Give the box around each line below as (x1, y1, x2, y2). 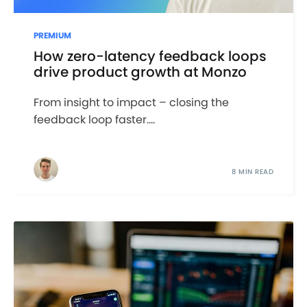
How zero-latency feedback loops (33, 46, 267, 66)
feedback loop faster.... (33, 111, 155, 127)
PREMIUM (33, 29, 71, 42)
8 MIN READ (232, 167, 274, 177)
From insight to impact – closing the (33, 94, 229, 110)
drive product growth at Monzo (33, 62, 247, 82)
